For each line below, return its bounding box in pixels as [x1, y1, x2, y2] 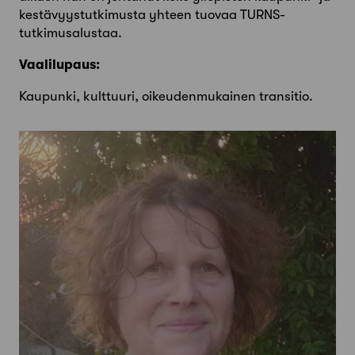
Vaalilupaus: [19, 57, 100, 73]
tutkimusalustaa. [19, 25, 122, 41]
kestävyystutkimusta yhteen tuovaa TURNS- [19, 7, 285, 23]
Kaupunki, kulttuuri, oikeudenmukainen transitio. [19, 89, 313, 105]
